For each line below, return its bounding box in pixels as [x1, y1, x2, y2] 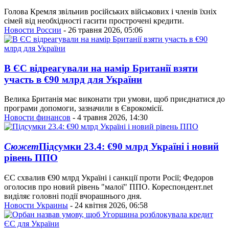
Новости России [4, 25, 61, 34]
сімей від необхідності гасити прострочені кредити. [4, 16, 184, 25]
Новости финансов [4, 113, 71, 122]
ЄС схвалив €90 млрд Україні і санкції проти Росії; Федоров [4, 173, 214, 182]
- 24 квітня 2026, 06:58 [68, 200, 148, 210]
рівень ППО [4, 152, 58, 164]
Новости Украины [4, 200, 68, 210]
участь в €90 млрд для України [4, 74, 142, 85]
